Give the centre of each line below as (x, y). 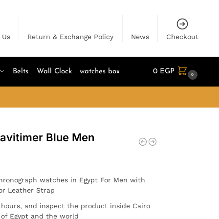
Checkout (183, 37)
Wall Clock (54, 72)
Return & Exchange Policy (71, 37)
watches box (100, 72)
